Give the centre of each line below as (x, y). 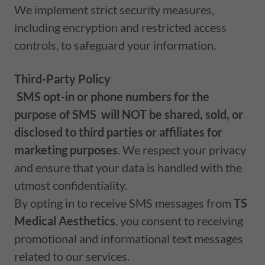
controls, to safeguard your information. (115, 45)
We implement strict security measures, (114, 9)
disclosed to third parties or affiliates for (118, 132)
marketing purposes (66, 149)
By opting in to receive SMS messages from (124, 203)
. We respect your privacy (182, 149)
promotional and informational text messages (129, 238)
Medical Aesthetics (65, 220)
